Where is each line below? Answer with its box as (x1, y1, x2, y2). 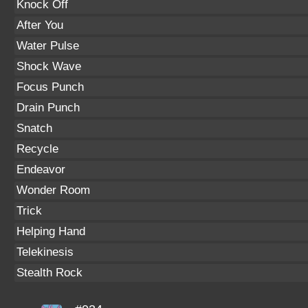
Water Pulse (16, 39, 79, 52)
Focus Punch (16, 80, 84, 93)
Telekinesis (16, 245, 74, 258)
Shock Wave (16, 60, 81, 73)
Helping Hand (16, 225, 85, 238)
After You (16, 19, 63, 32)
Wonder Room (16, 184, 90, 197)
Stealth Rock (16, 266, 82, 279)
